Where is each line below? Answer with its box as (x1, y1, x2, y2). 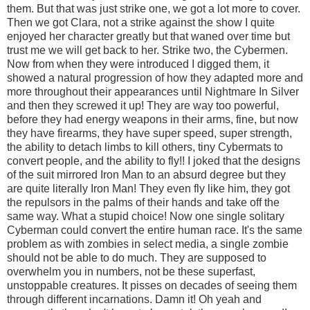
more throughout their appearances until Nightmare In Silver (7, 85, 299, 98)
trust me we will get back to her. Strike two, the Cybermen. (7, 44, 288, 56)
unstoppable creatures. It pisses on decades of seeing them (7, 279, 297, 291)
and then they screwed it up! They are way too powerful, (7, 99, 279, 111)
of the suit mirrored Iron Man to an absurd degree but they (7, 168, 286, 181)
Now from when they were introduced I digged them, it (7, 57, 269, 70)
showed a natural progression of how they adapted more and (7, 71, 303, 84)
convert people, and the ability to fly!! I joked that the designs (7, 154, 300, 167)
